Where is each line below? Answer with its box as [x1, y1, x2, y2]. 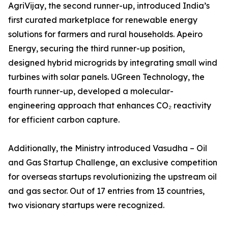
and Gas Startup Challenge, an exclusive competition [8, 157, 217, 168]
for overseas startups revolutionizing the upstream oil [8, 172, 217, 182]
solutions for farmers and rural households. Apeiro [8, 29, 203, 40]
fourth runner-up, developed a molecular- [8, 86, 174, 97]
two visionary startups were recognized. [8, 200, 164, 211]
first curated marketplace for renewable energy [8, 15, 197, 25]
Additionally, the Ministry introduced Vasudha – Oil [8, 143, 207, 154]
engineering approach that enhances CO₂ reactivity [8, 100, 211, 111]
